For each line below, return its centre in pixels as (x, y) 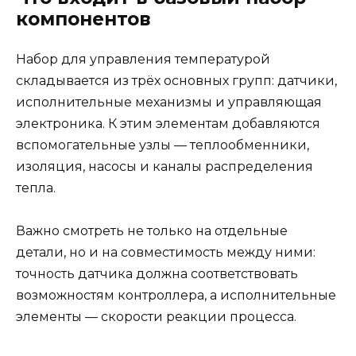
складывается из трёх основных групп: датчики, (176, 80)
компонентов (83, 19)
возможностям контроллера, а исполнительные (176, 295)
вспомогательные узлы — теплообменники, (163, 145)
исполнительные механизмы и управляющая (169, 102)
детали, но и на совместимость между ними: (166, 252)
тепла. (36, 188)
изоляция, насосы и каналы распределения (164, 166)
